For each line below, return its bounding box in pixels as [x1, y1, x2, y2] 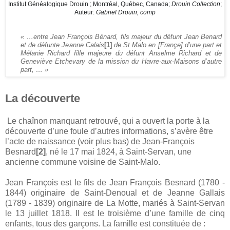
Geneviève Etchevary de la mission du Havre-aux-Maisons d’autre [21, 57, 222, 65]
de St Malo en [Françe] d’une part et [111, 41, 222, 49]
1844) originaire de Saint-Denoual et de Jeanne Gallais [5, 188, 225, 197]
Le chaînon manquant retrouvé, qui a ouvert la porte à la [7, 116, 209, 125]
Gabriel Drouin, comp [96, 8, 156, 16]
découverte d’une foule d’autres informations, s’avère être [5, 126, 213, 136]
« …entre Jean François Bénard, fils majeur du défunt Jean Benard [21, 32, 222, 41]
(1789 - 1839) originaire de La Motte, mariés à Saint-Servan [5, 198, 225, 207]
